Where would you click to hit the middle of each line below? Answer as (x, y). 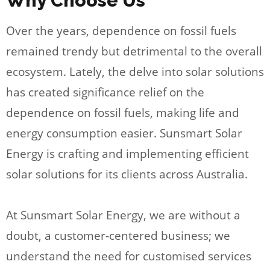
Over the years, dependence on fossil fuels (121, 30)
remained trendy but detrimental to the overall (134, 51)
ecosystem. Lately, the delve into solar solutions (135, 71)
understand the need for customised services (129, 256)
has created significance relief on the (105, 92)
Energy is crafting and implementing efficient (127, 153)
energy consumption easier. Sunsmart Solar (124, 133)
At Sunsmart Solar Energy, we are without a (123, 215)
